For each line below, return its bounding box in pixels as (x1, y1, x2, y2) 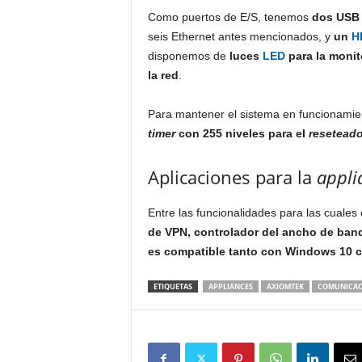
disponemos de (147, 49, 229, 62)
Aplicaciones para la (147, 165, 317, 189)
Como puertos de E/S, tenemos (147, 11, 312, 23)
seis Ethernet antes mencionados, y (147, 30, 334, 43)
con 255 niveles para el (175, 127, 309, 140)
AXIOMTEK (266, 281, 304, 292)
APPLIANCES (208, 281, 253, 292)
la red (147, 69, 179, 82)
